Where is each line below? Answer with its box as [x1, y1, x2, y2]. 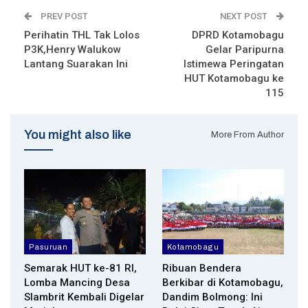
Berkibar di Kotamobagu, [162, 276, 283, 289]
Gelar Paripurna [206, 43, 284, 56]
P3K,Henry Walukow [24, 43, 121, 56]
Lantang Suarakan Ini [24, 57, 128, 70]
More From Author [211, 129, 284, 140]
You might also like [24, 127, 131, 142]
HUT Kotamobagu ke [184, 71, 284, 85]
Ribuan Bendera [162, 261, 241, 274]
